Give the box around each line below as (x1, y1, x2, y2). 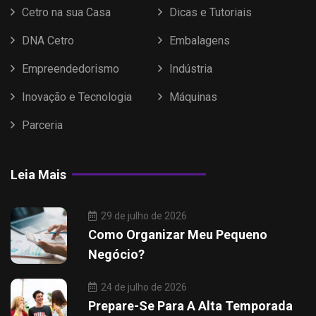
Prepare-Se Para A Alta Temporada (88, 298, 293, 313)
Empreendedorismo (22, 61, 119, 75)
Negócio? (88, 246, 145, 262)
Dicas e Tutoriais (169, 5, 252, 19)
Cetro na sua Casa (22, 5, 111, 19)
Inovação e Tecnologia (22, 90, 132, 104)
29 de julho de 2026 (99, 209, 187, 221)
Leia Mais (11, 166, 66, 182)
